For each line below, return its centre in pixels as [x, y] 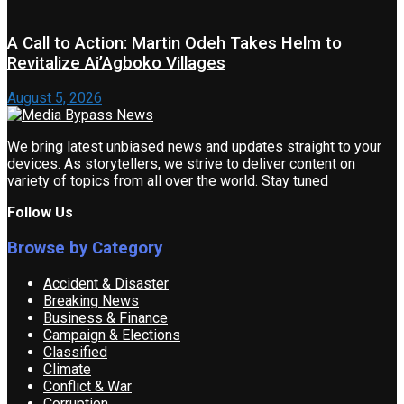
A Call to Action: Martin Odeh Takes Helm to [174, 43]
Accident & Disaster [106, 283]
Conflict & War [87, 386]
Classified [75, 352]
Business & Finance [106, 317]
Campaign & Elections [112, 335]
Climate [67, 369]
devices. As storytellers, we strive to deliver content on [181, 164]
